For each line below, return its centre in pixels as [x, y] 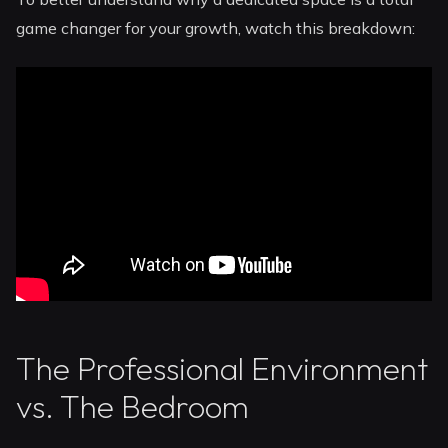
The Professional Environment [222, 368]
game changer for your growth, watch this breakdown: [216, 28]
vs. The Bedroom [133, 406]
